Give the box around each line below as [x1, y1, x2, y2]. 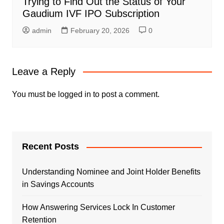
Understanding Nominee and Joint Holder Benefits [21, 167, 200, 176]
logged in [57, 90, 91, 99]
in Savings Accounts [21, 180, 94, 189]
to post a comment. [90, 90, 159, 99]
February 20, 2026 [70, 26, 129, 35]
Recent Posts [21, 141, 79, 152]
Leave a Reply [11, 66, 75, 77]
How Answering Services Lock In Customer [21, 203, 175, 212]
